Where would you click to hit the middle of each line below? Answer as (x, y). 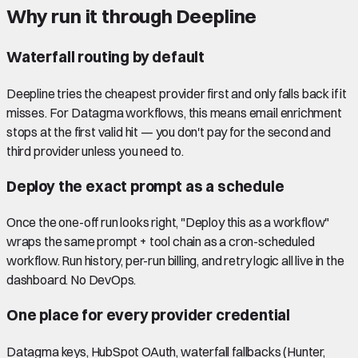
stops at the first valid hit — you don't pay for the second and (169, 131)
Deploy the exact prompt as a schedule (145, 186)
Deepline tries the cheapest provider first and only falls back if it (177, 93)
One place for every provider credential (149, 316)
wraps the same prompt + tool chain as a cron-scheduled (161, 242)
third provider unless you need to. (95, 151)
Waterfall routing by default (106, 58)
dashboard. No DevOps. (72, 280)
